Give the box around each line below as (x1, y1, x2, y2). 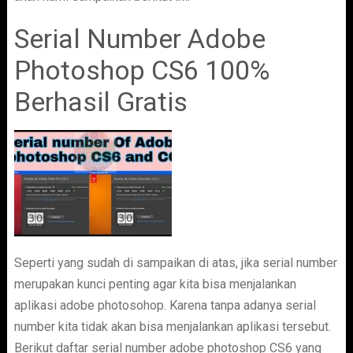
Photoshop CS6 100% (13, 54, 269, 86)
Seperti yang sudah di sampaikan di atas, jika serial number (13, 255, 337, 270)
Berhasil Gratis (13, 86, 188, 117)
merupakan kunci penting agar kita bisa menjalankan (13, 277, 296, 292)
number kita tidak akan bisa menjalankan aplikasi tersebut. (13, 319, 331, 334)
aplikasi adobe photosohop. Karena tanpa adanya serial (13, 298, 316, 313)
